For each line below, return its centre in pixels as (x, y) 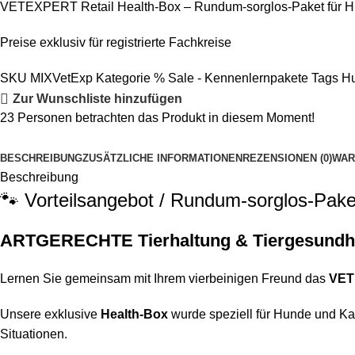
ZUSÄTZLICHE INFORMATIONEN (162, 158)
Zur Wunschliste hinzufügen (98, 99)
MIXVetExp (63, 78)
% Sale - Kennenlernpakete (231, 78)
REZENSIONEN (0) (287, 158)
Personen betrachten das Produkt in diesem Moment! (166, 118)
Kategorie (123, 78)
